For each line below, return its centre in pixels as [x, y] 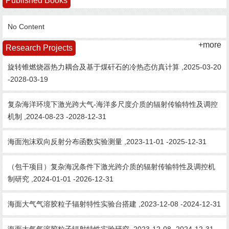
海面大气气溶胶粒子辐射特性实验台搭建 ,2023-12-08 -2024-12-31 [114, 204]
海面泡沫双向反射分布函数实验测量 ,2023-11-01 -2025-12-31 [107, 142]
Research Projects [39, 48]
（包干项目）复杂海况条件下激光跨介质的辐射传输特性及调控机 [111, 167]
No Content [26, 27]
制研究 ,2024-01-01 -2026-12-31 [61, 179]
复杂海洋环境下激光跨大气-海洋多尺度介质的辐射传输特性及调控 [113, 104]
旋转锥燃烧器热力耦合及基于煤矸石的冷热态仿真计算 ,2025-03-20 [114, 67]
